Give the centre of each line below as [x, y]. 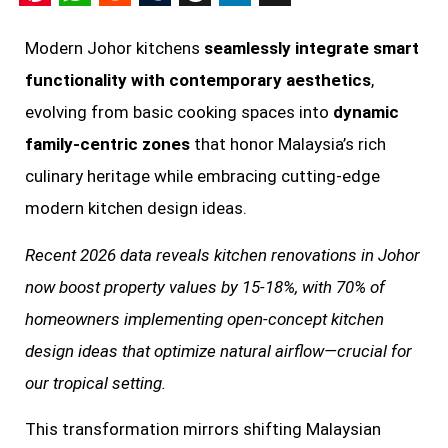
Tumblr [192, 22]
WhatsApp [138, 22]
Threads [241, 22]
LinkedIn [282, 22]
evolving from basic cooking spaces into [179, 112]
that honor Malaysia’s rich [288, 144]
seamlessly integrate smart [311, 48]
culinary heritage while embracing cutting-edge [202, 176]
